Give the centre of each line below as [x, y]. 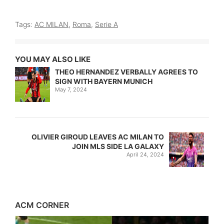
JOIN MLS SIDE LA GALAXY [118, 146]
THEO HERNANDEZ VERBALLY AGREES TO [126, 71]
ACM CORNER [42, 205]
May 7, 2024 [71, 89]
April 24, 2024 [145, 154]
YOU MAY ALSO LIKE [53, 59]
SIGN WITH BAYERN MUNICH [104, 81]
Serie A [106, 24]
